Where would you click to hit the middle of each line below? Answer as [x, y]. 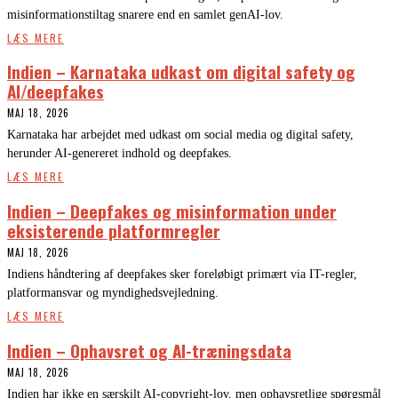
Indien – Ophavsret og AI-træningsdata [149, 350]
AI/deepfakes [56, 91]
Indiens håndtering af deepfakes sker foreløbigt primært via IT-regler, [182, 275]
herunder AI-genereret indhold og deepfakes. [119, 154]
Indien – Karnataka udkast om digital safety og [181, 72]
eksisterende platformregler [114, 231]
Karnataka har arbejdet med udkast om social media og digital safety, [180, 135]
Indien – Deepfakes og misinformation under [172, 211]
